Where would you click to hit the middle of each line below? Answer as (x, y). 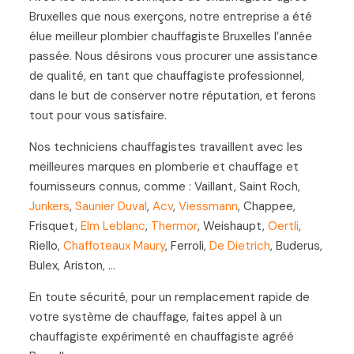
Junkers (49, 206)
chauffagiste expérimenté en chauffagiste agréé (161, 336)
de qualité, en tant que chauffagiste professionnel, (166, 75)
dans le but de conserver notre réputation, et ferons (172, 95)
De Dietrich (239, 245)
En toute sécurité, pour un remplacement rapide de (169, 297)
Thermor (174, 226)
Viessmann (208, 206)
